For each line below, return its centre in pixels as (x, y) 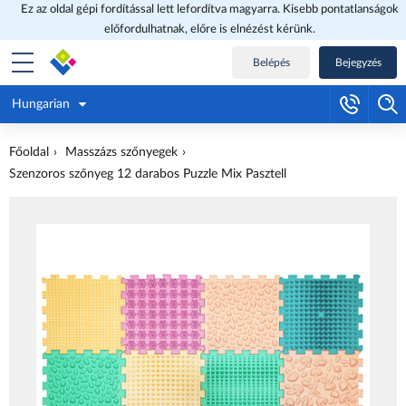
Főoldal (29, 152)
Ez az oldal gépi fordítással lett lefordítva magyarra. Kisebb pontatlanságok (210, 10)
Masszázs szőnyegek (121, 152)
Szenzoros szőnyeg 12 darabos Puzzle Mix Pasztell (148, 174)
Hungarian (41, 104)
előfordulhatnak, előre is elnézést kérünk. (210, 29)
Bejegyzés (358, 63)
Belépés (271, 63)
